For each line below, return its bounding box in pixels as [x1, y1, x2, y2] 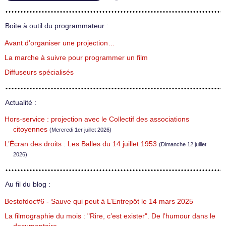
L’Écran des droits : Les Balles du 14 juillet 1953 [5, 140, 157, 148]
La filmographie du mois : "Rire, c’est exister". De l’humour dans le [5, 212, 215, 220]
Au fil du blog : [5, 181, 50, 189]
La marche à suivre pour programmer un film [5, 53, 148, 62]
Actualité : [5, 98, 36, 106]
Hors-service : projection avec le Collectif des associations [5, 116, 189, 124]
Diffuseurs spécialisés [5, 68, 74, 76]
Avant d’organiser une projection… [5, 39, 115, 47]
